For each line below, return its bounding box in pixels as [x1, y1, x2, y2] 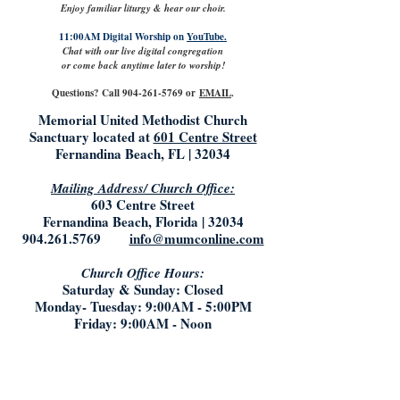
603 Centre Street [91, 195, 195, 215]
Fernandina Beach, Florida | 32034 [42, 212, 244, 232]
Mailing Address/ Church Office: [51, 179, 235, 198]
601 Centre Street [153, 127, 257, 147]
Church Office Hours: [81, 263, 204, 283]
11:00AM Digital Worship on [59, 29, 187, 45]
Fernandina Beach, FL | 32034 [55, 144, 230, 164]
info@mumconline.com [129, 229, 264, 249]
